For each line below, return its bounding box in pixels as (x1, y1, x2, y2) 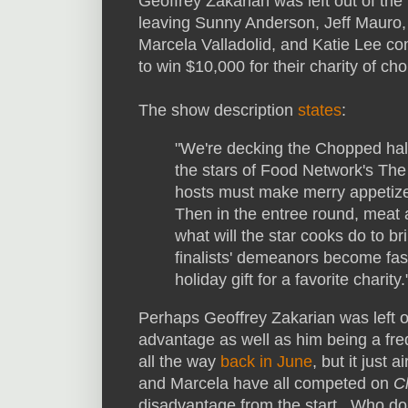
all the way (138, 352, 220, 371)
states (298, 101, 342, 120)
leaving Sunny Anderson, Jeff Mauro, (138, 14, 406, 33)
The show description (138, 101, 298, 120)
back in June (220, 352, 312, 371)
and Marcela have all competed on (138, 373, 393, 393)
